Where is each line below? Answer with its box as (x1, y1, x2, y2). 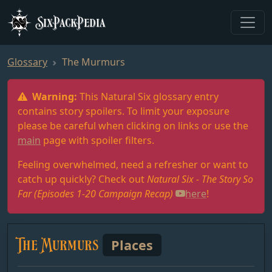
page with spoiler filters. (41, 134, 154, 147)
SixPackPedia (36, 13, 106, 30)
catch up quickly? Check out (18, 172, 147, 186)
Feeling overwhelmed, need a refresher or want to (18, 158, 248, 171)
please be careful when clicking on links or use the (18, 119, 248, 132)
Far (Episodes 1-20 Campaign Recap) (18, 187, 173, 200)
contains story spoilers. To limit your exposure (18, 104, 229, 118)
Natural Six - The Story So (147, 172, 253, 186)
